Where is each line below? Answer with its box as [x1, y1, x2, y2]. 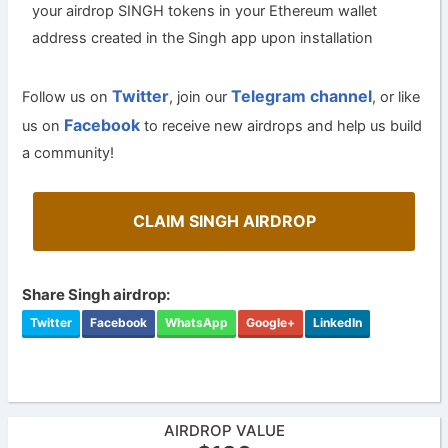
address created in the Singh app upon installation [32, 29, 374, 48]
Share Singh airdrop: [22, 285, 171, 305]
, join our [169, 88, 232, 107]
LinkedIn [313, 315, 363, 331]
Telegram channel [231, 86, 373, 107]
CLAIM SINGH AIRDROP [132, 211, 316, 232]
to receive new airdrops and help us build [140, 117, 423, 136]
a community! [22, 144, 115, 163]
